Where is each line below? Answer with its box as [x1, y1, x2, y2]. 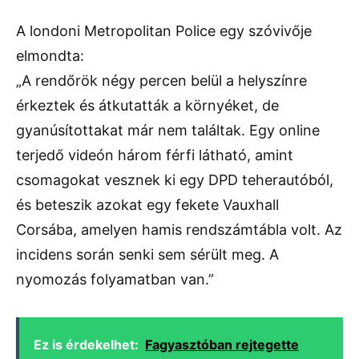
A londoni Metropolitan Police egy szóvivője [16, 22, 312, 40]
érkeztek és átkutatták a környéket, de [16, 97, 279, 115]
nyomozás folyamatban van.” [16, 271, 214, 288]
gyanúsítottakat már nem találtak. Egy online [16, 122, 320, 139]
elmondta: [16, 47, 84, 65]
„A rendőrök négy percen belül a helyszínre [16, 72, 307, 90]
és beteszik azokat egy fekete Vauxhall [16, 196, 279, 214]
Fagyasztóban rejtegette [145, 337, 299, 353]
